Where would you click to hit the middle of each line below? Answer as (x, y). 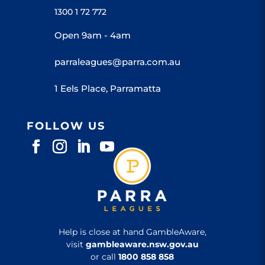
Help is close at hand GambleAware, (132, 232)
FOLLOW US (66, 126)
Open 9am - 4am (92, 35)
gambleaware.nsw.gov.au (142, 244)
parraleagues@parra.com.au (117, 62)
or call (105, 256)
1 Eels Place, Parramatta (107, 88)
